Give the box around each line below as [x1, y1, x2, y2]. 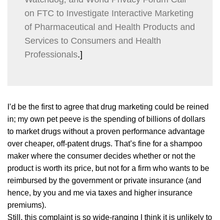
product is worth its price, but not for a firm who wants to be [7, 164, 209, 172]
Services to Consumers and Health [25, 35, 161, 46]
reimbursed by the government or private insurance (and [7, 176, 201, 185]
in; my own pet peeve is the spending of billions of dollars [7, 114, 205, 123]
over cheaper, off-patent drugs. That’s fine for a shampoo [7, 139, 202, 148]
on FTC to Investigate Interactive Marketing [25, 8, 193, 18]
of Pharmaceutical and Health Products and [25, 22, 195, 32]
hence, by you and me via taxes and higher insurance [7, 188, 192, 197]
